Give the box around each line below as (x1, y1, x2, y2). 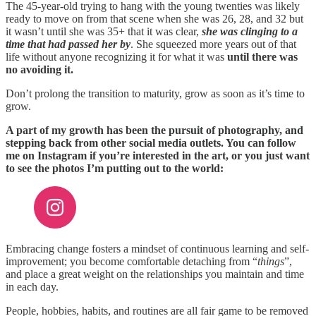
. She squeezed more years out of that (130, 38, 296, 51)
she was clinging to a (202, 25, 298, 38)
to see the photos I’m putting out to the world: (6, 162, 224, 175)
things (257, 255, 284, 268)
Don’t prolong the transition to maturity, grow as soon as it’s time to (6, 87, 305, 100)
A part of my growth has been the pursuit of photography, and (6, 124, 303, 137)
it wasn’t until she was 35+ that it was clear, (6, 25, 202, 38)
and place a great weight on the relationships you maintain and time (6, 268, 304, 281)
